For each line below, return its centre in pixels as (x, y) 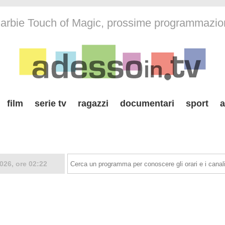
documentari (147, 103)
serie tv (50, 103)
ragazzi (93, 103)
